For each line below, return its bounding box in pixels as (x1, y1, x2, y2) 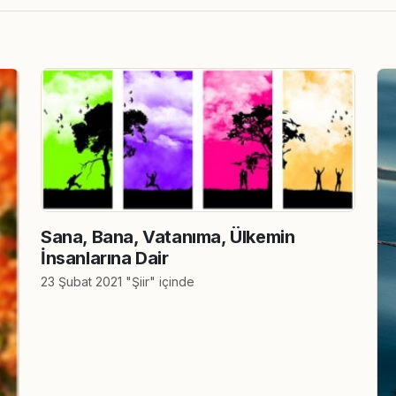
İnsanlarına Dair (41, 247, 169, 270)
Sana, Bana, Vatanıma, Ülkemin (41, 226, 295, 248)
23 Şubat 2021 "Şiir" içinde (41, 274, 194, 290)
